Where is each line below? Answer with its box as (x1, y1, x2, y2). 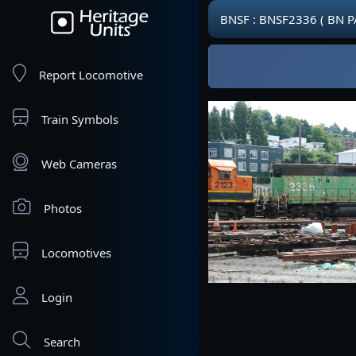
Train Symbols (41, 111, 118, 127)
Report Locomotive (39, 67, 143, 83)
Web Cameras (41, 156, 117, 172)
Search (44, 334, 80, 350)
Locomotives (41, 245, 111, 261)
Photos (44, 200, 82, 216)
